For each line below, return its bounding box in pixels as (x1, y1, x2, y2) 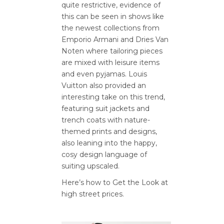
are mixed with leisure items (61, 58, 159, 67)
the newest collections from (61, 23, 159, 32)
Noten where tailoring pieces (61, 46, 162, 55)
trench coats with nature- (61, 115, 150, 124)
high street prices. (61, 189, 124, 198)
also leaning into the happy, (61, 138, 157, 147)
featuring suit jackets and (61, 104, 149, 113)
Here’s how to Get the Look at (61, 178, 168, 187)
